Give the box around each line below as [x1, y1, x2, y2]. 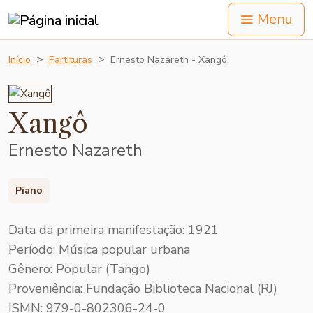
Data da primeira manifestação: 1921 [8, 221, 219, 238]
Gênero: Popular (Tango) [8, 260, 150, 277]
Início [8, 53, 31, 66]
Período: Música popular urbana [8, 240, 190, 258]
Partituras [49, 53, 92, 66]
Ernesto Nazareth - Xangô [110, 53, 227, 66]
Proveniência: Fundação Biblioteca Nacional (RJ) [8, 279, 277, 297]
